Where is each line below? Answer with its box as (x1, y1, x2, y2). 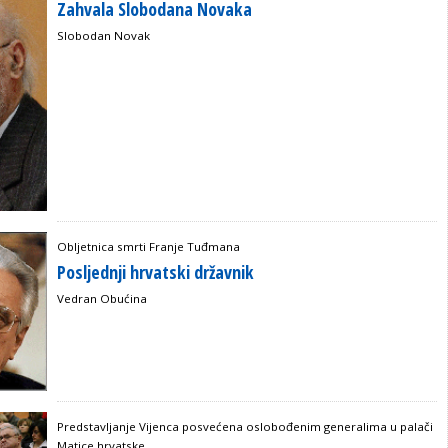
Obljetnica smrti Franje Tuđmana (57, 238, 240, 254)
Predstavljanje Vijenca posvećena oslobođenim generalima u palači (57, 419, 433, 435)
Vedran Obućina (57, 290, 147, 306)
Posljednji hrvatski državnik (57, 259, 254, 284)
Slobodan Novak (57, 27, 150, 43)
